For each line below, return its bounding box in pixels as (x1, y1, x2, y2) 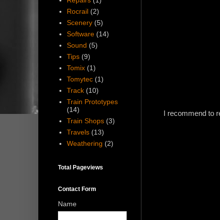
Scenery (66, 19, 92, 27)
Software (66, 30, 94, 38)
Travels (66, 128, 89, 137)
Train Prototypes (66, 98, 118, 106)
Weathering (66, 139, 103, 148)
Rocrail (66, 7, 88, 16)
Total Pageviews (58, 164, 103, 171)
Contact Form (58, 185, 96, 192)
